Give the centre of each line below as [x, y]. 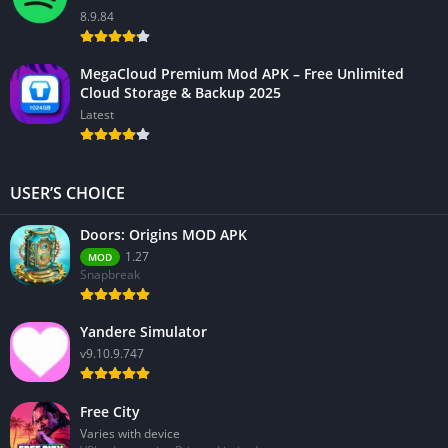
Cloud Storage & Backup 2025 [180, 93]
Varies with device [130, 434]
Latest [97, 115]
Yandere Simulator [143, 332]
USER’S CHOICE [67, 193]
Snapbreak [110, 275]
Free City [110, 412]
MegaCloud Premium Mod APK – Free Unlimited [242, 74]
